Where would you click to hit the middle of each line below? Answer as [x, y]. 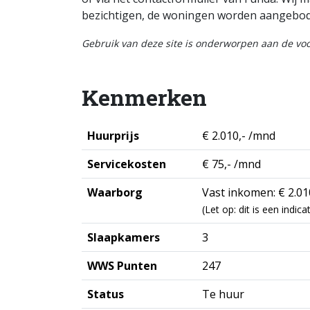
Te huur [223, 294]
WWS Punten [122, 266]
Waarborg [115, 192]
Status [106, 294]
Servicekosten [127, 164]
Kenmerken [144, 97]
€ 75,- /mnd [231, 164]
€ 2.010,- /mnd [239, 136]
